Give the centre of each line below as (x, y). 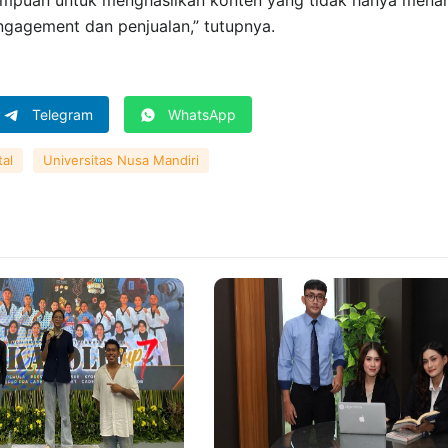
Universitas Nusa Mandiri (121, 159)
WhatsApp (202, 114)
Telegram (62, 114)
